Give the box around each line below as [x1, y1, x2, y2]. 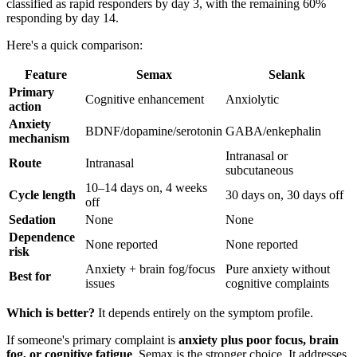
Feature [24, 68, 67, 82]
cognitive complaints [226, 277, 329, 291]
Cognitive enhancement [85, 92, 204, 107]
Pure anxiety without [226, 262, 330, 277]
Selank [269, 68, 305, 82]
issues [85, 277, 115, 291]
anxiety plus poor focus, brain [178, 333, 339, 347]
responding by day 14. [6, 11, 119, 25]
